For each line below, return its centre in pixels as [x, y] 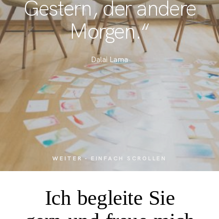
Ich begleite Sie [110, 197]
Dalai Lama [109, 59]
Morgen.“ [109, 31]
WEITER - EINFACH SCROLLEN [109, 159]
